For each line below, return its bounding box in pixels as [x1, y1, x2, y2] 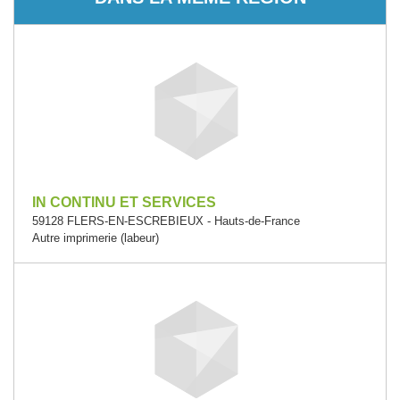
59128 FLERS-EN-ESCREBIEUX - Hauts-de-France [32, 214, 300, 228]
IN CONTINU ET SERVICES [32, 195, 216, 210]
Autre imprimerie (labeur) [32, 231, 159, 245]
